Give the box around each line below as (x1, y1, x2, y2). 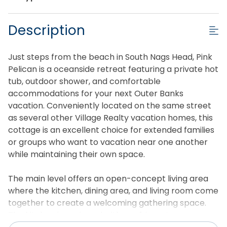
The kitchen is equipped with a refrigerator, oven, (8, 209, 203, 221)
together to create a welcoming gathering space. (8, 197, 206, 209)
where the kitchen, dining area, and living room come (8, 184, 218, 197)
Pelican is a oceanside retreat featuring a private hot (8, 63, 218, 75)
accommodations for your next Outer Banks (8, 87, 183, 99)
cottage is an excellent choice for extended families (8, 124, 214, 136)
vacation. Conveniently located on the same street (8, 99, 211, 111)
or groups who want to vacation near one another (8, 136, 208, 148)
